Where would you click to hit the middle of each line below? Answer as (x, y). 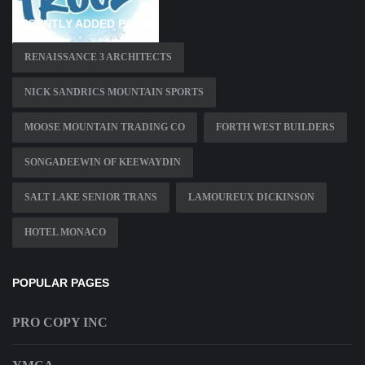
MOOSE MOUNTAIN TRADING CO (105, 127)
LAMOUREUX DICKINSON (251, 197)
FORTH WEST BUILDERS (275, 127)
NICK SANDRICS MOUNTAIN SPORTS (114, 92)
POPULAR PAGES (61, 282)
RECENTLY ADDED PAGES (84, 23)
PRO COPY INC (60, 322)
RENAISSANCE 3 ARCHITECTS (98, 57)
